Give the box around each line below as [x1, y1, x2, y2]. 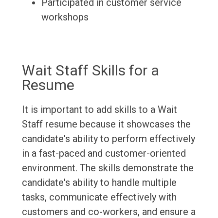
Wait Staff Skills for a [21, 62, 159, 79]
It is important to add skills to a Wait [21, 104, 177, 116]
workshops [41, 11, 89, 23]
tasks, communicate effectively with [21, 191, 177, 203]
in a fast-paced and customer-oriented [21, 147, 186, 160]
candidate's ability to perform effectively [21, 133, 195, 145]
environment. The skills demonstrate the [21, 162, 194, 174]
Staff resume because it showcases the [21, 118, 191, 130]
